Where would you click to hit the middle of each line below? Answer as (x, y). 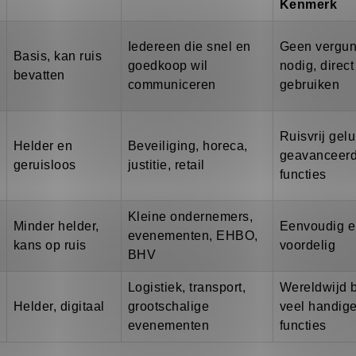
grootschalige (169, 307)
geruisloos (45, 165)
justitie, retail (166, 165)
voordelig (308, 246)
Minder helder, (56, 226)
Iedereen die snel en (190, 47)
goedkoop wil (168, 66)
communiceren (172, 85)
